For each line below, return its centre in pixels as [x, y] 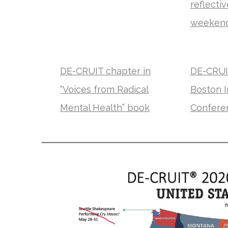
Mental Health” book [105, 107]
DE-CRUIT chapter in [105, 71]
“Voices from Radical [104, 89]
